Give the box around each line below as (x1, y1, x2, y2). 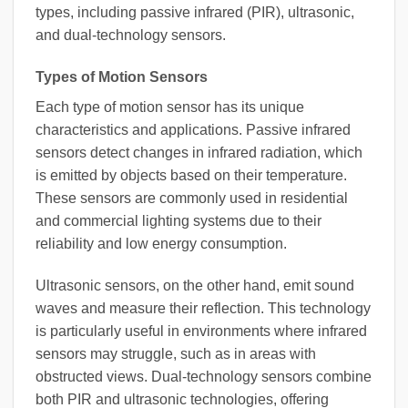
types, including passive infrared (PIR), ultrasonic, (36, 5, 354, 21)
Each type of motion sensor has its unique (36, 99, 304, 116)
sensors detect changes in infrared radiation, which (36, 145, 362, 161)
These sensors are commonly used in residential (36, 190, 348, 207)
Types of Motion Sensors (36, 69, 208, 86)
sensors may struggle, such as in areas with (36, 345, 316, 362)
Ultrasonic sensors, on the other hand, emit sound (36, 277, 354, 293)
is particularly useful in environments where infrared (36, 322, 367, 339)
